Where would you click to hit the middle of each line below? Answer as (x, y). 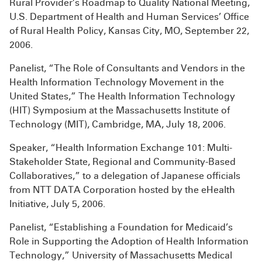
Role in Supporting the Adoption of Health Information (129, 241)
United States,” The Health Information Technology (122, 96)
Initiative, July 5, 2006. (57, 204)
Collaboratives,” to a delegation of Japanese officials (125, 176)
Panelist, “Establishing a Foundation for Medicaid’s (121, 227)
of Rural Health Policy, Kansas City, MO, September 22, (129, 31)
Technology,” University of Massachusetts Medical (121, 255)
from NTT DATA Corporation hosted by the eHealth (122, 190)
